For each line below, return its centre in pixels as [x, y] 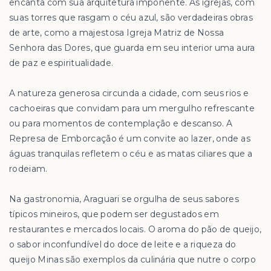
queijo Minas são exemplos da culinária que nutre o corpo [133, 260]
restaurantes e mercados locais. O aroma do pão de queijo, [135, 229]
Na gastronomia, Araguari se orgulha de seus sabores [124, 199]
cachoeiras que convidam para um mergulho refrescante [132, 108]
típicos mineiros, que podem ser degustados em [114, 214]
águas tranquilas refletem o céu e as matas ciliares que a [131, 154]
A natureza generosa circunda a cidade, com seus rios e [129, 93]
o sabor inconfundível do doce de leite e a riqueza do [123, 244]
